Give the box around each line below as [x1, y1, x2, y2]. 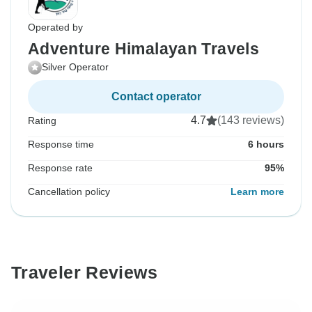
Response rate [28, 162, 93, 174]
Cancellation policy [28, 186, 110, 198]
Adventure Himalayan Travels [28, 40, 259, 58]
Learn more [231, 186, 284, 198]
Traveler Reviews [11, 263, 157, 283]
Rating [28, 115, 56, 127]
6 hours [248, 139, 284, 150]
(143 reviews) [217, 114, 284, 127]
